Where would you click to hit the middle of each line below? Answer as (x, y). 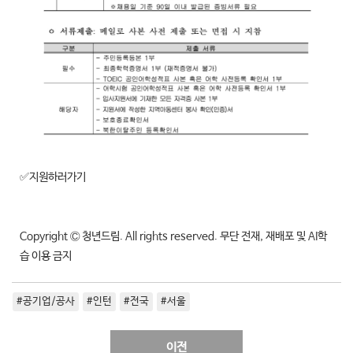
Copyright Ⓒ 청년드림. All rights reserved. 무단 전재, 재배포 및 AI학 (173, 236)
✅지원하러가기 (53, 177)
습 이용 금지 (46, 256)
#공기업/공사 (46, 301)
